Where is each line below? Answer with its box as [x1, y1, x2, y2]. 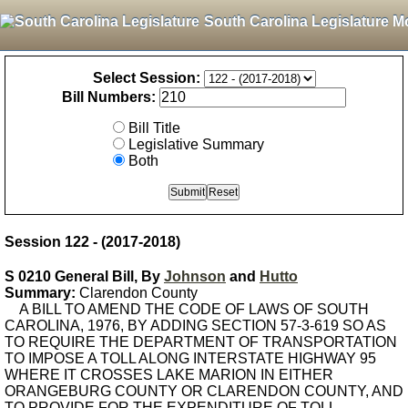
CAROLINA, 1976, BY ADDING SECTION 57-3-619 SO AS [5, 318, 386, 333]
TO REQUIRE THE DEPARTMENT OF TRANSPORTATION [5, 334, 397, 350]
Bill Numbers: [62, 89, 156, 105]
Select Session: [92, 70, 200, 86]
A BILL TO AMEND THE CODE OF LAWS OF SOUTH [5, 301, 369, 317]
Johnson [164, 269, 226, 284]
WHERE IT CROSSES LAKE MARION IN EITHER [5, 367, 333, 382]
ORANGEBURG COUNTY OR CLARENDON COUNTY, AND [5, 383, 403, 399]
